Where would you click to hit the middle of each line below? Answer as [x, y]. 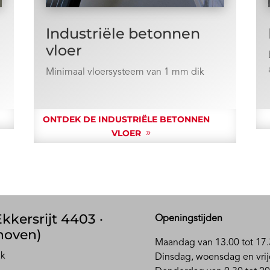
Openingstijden [190, 218]
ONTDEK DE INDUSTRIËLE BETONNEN [127, 120]
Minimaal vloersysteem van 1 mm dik [125, 73]
